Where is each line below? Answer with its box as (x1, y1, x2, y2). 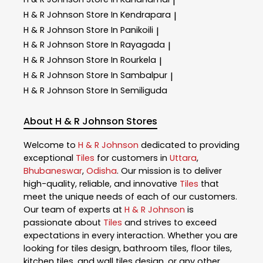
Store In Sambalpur (86, 69, 167, 81)
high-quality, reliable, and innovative (23, 178, 180, 190)
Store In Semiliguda (86, 84, 167, 96)
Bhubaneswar (23, 165, 82, 177)
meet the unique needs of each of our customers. (23, 191, 237, 203)
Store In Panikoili (86, 23, 153, 36)
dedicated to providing (139, 139, 240, 151)
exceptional (23, 152, 76, 164)
